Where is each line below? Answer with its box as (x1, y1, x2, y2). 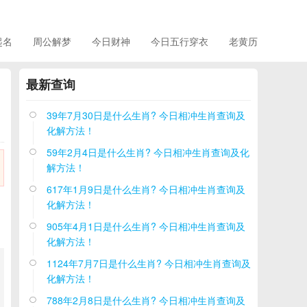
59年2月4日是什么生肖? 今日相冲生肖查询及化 (47, 145, 249, 159)
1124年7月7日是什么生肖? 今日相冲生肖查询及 (47, 256, 251, 270)
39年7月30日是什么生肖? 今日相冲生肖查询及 (47, 108, 245, 122)
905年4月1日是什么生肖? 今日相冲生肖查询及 (47, 219, 245, 233)
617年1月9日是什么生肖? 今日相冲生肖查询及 (47, 182, 245, 196)
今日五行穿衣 (151, 34, 208, 48)
